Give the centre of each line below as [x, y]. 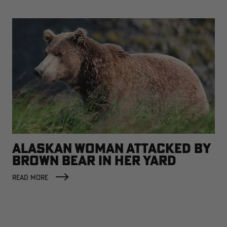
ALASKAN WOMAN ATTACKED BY [111, 148]
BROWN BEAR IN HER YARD [94, 160]
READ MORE [30, 177]
